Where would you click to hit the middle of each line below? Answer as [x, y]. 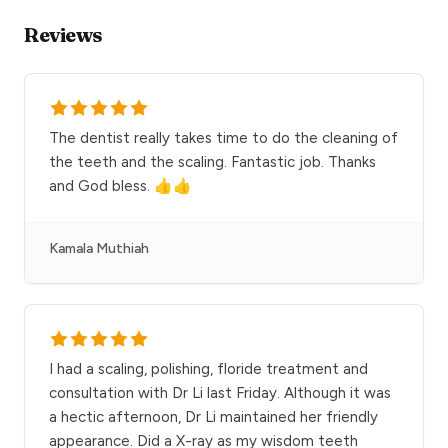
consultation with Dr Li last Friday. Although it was [220, 392]
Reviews [63, 34]
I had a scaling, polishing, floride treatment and [208, 368]
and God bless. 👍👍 [120, 185]
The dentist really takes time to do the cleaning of [223, 137]
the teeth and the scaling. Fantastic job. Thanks [212, 161]
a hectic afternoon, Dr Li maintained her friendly [213, 416]
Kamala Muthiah [99, 248]
